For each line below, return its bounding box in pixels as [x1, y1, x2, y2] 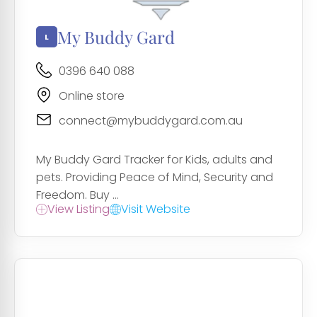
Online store [59, 88, 125, 105]
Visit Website [121, 201, 190, 218]
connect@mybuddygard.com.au [59, 113, 243, 129]
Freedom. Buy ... [36, 187, 119, 204]
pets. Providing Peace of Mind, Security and [36, 169, 273, 186]
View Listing [47, 201, 110, 218]
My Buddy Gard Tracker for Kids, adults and [36, 151, 272, 168]
